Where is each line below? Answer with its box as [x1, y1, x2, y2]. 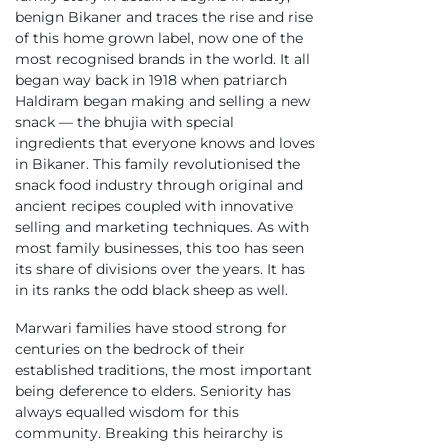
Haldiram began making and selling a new [15, 92, 310, 111]
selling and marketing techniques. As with [15, 218, 309, 237]
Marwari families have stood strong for [15, 318, 287, 337]
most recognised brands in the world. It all [15, 50, 310, 69]
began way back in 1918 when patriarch [15, 71, 287, 90]
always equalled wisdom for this [15, 402, 239, 421]
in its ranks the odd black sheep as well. [15, 281, 288, 300]
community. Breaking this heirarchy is [15, 423, 283, 442]
